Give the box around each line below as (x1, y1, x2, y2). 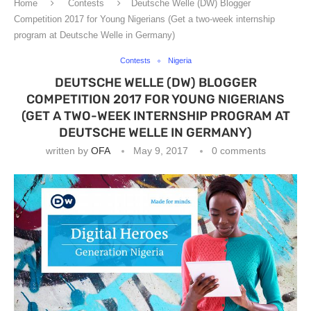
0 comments (211, 145, 266, 156)
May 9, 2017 (133, 145, 188, 156)
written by (45, 145, 91, 156)
